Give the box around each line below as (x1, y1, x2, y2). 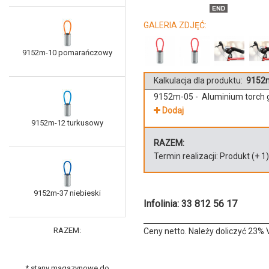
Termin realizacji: (154, 151, 220, 162)
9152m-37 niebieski (33, 189, 101, 198)
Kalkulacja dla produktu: (154, 75, 244, 85)
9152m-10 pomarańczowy (22, 48, 112, 58)
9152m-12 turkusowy (31, 118, 103, 128)
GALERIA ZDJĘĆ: (144, 20, 207, 30)
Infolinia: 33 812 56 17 (144, 198, 237, 210)
